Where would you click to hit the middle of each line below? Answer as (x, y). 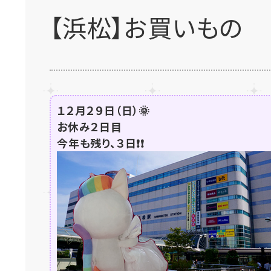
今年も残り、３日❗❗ (101, 143)
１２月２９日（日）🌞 (103, 110)
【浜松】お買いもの (147, 27)
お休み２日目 (90, 126)
